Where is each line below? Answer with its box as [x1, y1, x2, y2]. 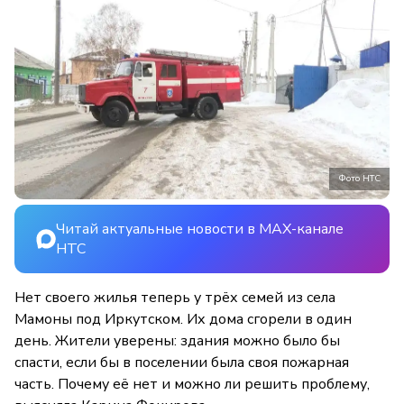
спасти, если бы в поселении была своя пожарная [14, 352, 349, 372]
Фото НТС [338, 171, 381, 185]
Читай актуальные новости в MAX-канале [56, 218, 344, 239]
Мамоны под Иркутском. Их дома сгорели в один [14, 308, 352, 329]
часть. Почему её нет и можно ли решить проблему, [14, 373, 370, 394]
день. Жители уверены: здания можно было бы [14, 330, 340, 351]
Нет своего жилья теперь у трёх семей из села [14, 287, 335, 308]
